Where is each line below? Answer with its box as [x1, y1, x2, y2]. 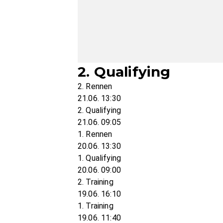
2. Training [78, 177, 113, 187]
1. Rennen [78, 129, 112, 139]
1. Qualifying [78, 153, 121, 163]
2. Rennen [78, 82, 112, 91]
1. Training [78, 201, 113, 211]
